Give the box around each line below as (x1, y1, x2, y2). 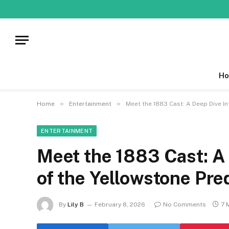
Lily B (67, 201, 84, 209)
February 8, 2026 (95, 201, 145, 209)
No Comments (163, 201, 206, 209)
